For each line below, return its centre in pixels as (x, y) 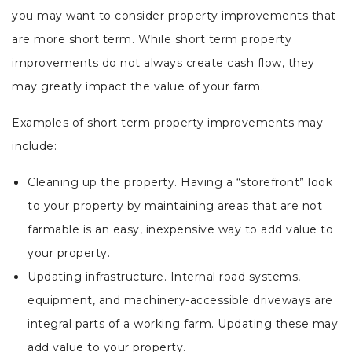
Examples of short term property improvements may (167, 123)
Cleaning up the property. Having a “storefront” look (180, 183)
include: (36, 147)
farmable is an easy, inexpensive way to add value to (180, 230)
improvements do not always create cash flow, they (163, 63)
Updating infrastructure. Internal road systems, (164, 277)
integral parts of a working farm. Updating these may (183, 324)
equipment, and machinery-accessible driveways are (180, 301)
